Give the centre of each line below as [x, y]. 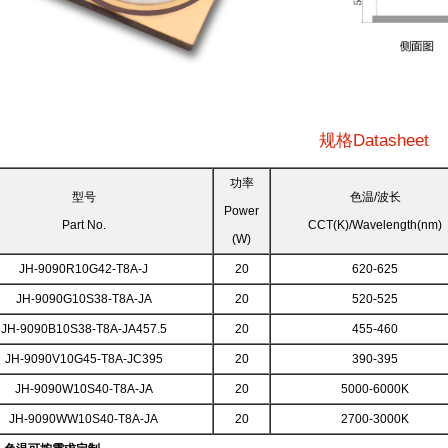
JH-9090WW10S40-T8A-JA [83, 419]
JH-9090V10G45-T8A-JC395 [83, 359]
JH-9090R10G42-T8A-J [83, 269]
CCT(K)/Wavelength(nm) [375, 225]
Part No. [83, 225]
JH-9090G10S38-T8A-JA [83, 299]
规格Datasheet [374, 140]
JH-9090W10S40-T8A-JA [83, 389]
